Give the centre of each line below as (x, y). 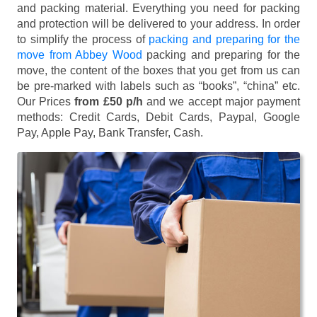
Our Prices (46, 102)
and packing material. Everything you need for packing (158, 8)
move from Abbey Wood (80, 55)
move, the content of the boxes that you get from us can (158, 71)
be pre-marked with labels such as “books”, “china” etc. (158, 86)
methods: (43, 117)
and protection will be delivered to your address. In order (158, 24)
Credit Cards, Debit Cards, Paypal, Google (185, 117)
